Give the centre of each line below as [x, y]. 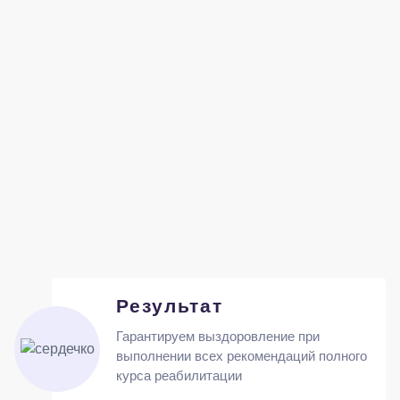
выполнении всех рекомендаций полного [241, 356]
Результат [169, 306]
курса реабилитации [179, 375]
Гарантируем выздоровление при [217, 336]
